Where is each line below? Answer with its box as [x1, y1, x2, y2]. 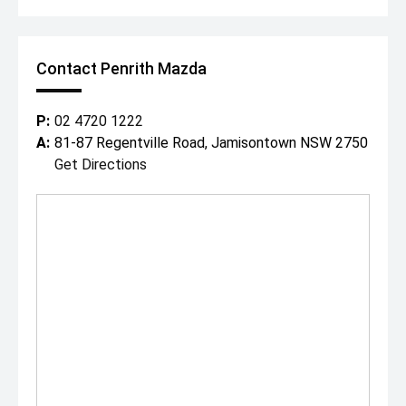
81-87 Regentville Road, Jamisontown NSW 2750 [54, 134, 368, 152]
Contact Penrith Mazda [36, 59, 207, 79]
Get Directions [54, 156, 147, 174]
